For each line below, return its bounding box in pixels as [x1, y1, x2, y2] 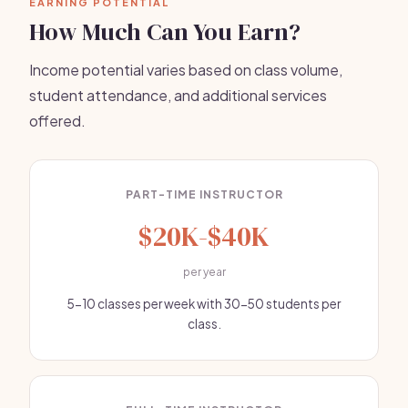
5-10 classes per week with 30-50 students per [67, 296, 341, 311]
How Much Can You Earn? [29, 15, 301, 48]
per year [182, 265, 226, 279]
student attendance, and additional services [29, 86, 327, 105]
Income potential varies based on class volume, [29, 60, 342, 79]
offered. [29, 111, 86, 130]
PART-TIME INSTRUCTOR [125, 188, 283, 201]
